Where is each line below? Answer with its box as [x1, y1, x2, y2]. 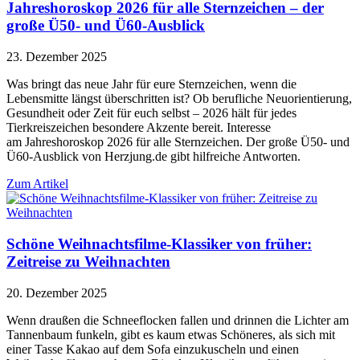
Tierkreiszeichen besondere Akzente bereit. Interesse [6, 121, 271, 135]
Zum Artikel [6, 177, 68, 191]
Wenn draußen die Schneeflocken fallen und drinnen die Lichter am [6, 313, 349, 327]
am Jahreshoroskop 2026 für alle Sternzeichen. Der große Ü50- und [6, 135, 350, 149]
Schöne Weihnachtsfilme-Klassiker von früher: [6, 235, 312, 252]
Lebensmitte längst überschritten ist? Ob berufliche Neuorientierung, [6, 92, 352, 106]
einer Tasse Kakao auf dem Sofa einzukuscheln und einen [6, 342, 299, 356]
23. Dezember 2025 [6, 50, 107, 64]
